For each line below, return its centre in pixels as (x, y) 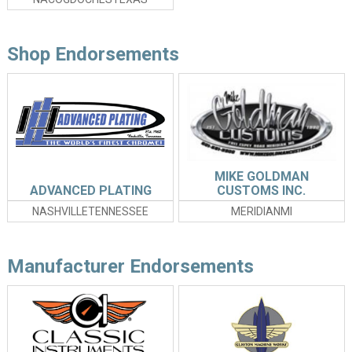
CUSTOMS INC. (262, 191)
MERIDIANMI (261, 212)
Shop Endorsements (93, 55)
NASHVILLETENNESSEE (91, 212)
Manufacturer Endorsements (130, 267)
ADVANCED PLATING (90, 191)
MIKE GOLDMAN (261, 177)
